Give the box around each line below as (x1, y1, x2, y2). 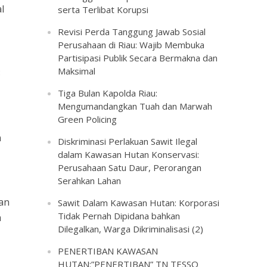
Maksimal (58, 65, 96, 77)
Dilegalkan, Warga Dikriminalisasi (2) (58, 223, 204, 235)
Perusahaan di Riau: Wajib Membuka (58, 39, 205, 51)
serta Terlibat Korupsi (58, 4, 149, 15)
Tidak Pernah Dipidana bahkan (58, 210, 181, 222)
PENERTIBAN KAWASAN (58, 245, 159, 257)
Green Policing (58, 113, 117, 125)
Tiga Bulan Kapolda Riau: (58, 87, 158, 99)
